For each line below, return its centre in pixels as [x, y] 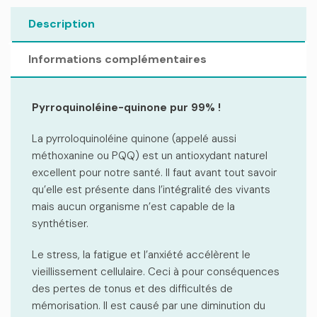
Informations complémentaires [117, 59]
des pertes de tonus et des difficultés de [132, 289]
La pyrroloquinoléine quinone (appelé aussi [134, 139]
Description [62, 24]
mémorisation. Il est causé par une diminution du [149, 306]
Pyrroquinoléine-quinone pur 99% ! [126, 108]
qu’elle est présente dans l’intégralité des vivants [151, 190]
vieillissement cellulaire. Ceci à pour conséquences [156, 272]
